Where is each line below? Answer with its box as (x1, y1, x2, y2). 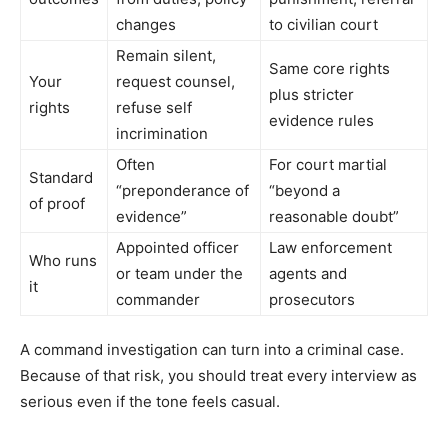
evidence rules (269, 110, 374, 130)
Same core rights (269, 58, 390, 78)
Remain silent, (116, 45, 216, 65)
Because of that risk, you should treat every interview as (20, 365, 417, 385)
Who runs (29, 250, 97, 270)
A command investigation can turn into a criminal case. (20, 339, 404, 359)
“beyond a (269, 180, 340, 200)
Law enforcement (269, 237, 392, 257)
